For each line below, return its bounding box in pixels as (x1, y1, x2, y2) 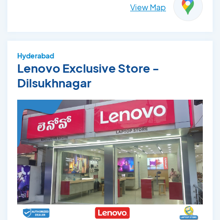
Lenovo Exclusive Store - (17, 60, 159, 76)
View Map (130, 2, 166, 13)
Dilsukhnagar (17, 75, 91, 90)
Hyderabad (17, 51, 54, 60)
